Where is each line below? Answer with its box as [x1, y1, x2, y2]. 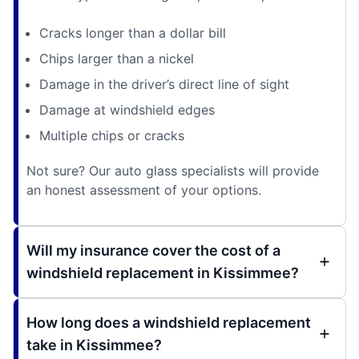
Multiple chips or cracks [39, 127, 184, 143]
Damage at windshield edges [39, 101, 215, 118]
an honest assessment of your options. [26, 181, 261, 198]
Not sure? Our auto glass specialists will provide [26, 162, 319, 179]
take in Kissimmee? [26, 336, 162, 353]
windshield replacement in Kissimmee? [26, 264, 299, 281]
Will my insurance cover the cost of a [26, 241, 280, 259]
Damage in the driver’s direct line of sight [39, 75, 289, 92]
